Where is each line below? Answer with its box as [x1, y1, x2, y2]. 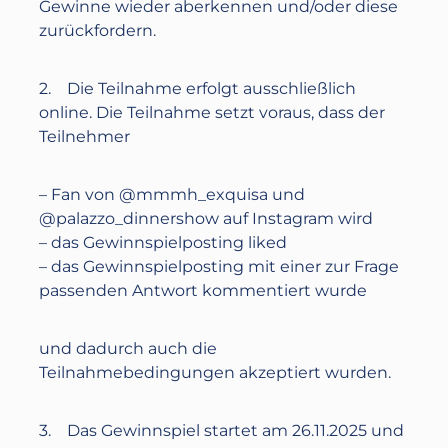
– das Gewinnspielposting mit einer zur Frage [39, 257, 400, 276]
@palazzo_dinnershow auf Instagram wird [39, 209, 374, 228]
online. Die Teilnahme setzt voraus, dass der [39, 103, 386, 122]
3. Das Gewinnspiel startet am [39, 421, 293, 440]
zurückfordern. [39, 21, 157, 40]
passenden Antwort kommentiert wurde [39, 281, 368, 300]
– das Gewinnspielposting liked [39, 233, 288, 252]
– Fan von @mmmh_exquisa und [39, 185, 306, 204]
